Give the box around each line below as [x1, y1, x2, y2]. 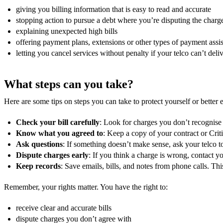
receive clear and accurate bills [16, 203, 111, 212]
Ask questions [16, 139, 63, 148]
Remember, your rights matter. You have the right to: [4, 182, 168, 191]
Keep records [16, 161, 61, 170]
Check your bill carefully [16, 117, 100, 126]
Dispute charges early [16, 150, 89, 159]
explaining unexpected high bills [16, 26, 117, 35]
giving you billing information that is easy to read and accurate [16, 4, 211, 13]
